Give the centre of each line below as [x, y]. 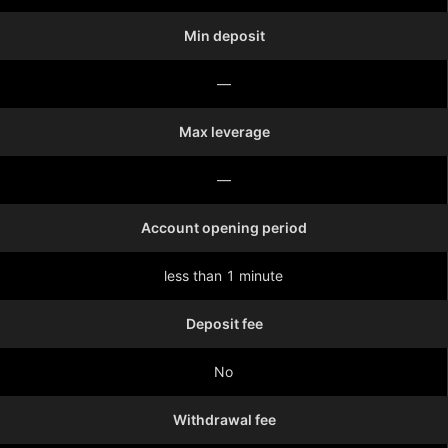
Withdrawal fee [224, 419]
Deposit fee [224, 323]
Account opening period [224, 227]
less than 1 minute [223, 275]
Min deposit [224, 35]
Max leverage [224, 131]
